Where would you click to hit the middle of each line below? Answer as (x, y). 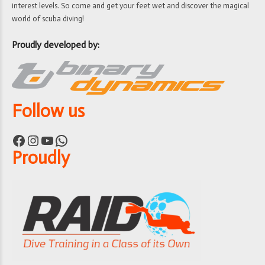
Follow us (48, 112)
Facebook (15, 140)
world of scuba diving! (48, 19)
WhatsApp (58, 140)
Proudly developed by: (56, 45)
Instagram (31, 140)
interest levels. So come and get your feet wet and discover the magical (130, 6)
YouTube (43, 140)
